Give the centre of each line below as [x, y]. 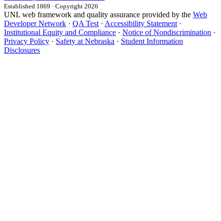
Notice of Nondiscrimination [167, 33]
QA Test [86, 24]
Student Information [152, 41]
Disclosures [22, 50]
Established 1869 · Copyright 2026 [51, 6]
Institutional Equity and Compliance [60, 33]
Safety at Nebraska [85, 41]
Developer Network [35, 24]
